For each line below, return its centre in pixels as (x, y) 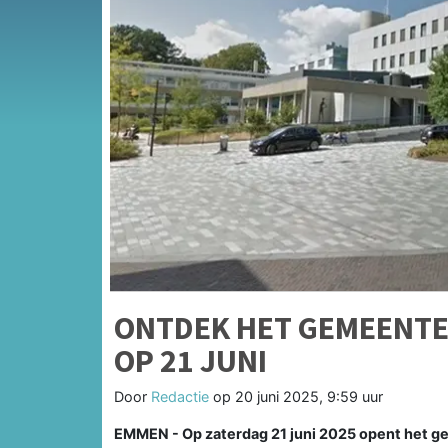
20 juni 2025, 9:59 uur (309, 396)
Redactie (180, 396)
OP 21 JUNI (190, 360)
